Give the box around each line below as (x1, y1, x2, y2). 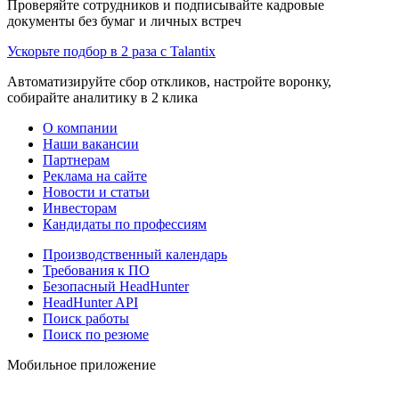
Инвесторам (43, 200, 117, 216)
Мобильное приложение (7, 357, 156, 373)
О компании (43, 120, 118, 136)
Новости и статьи (43, 184, 150, 200)
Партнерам (43, 152, 110, 168)
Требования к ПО (43, 263, 150, 279)
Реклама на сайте (43, 168, 147, 184)
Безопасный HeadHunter (43, 279, 189, 295)
